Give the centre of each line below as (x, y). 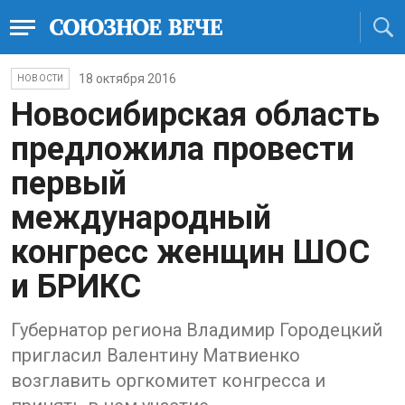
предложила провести (183, 149)
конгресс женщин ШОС (190, 252)
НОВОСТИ (41, 78)
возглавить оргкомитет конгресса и (168, 381)
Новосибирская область (195, 115)
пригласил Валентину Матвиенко (155, 355)
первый (69, 184)
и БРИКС (76, 287)
